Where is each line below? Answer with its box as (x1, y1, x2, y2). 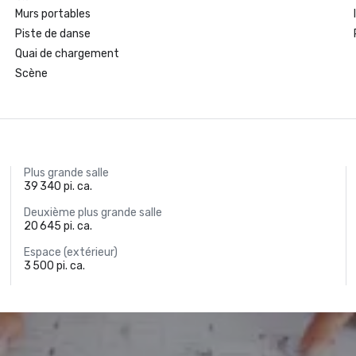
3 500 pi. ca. (24, 259, 86, 273)
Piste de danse (14, 27, 91, 41)
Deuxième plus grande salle (24, 206, 163, 219)
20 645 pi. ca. (24, 219, 93, 233)
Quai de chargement (14, 47, 119, 60)
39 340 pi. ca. (24, 180, 93, 193)
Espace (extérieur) (24, 246, 118, 259)
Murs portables (14, 7, 91, 21)
